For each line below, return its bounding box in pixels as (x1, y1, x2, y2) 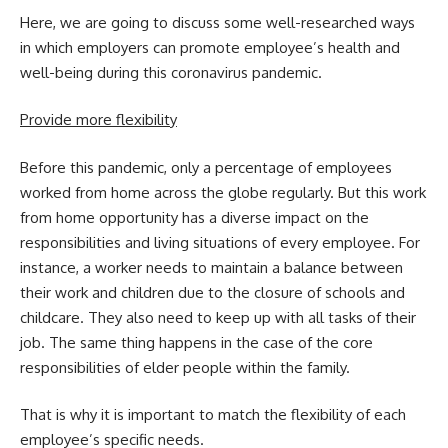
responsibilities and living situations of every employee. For (20, 232, 420, 252)
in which (20, 37, 77, 57)
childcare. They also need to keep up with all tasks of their (20, 307, 416, 327)
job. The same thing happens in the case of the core (20, 332, 373, 352)
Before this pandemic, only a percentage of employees (20, 157, 392, 177)
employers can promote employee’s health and (77, 37, 400, 57)
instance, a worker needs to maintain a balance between (20, 257, 403, 277)
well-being (20, 62, 93, 82)
